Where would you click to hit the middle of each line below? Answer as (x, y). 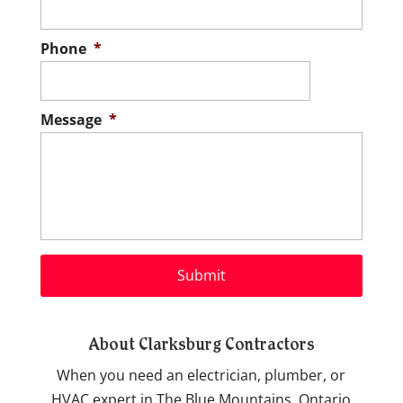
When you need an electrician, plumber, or (201, 376)
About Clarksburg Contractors (201, 347)
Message (71, 120)
